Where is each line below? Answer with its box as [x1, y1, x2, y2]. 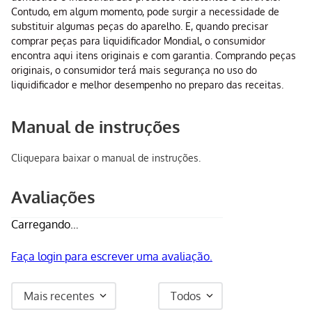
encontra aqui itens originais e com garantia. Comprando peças [11, 49, 296, 62]
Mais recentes [24, 289, 94, 304]
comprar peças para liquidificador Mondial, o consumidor [11, 35, 265, 47]
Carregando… [11, 217, 79, 232]
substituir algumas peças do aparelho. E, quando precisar [11, 20, 268, 33]
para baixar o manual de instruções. [40, 152, 201, 164]
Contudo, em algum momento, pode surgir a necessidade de [11, 6, 279, 18]
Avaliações [11, 186, 95, 208]
